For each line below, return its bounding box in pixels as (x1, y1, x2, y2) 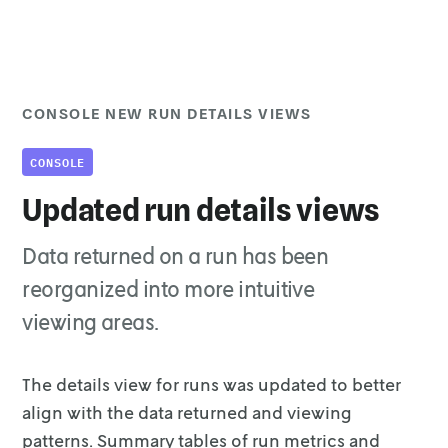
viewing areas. (22, 308, 159, 335)
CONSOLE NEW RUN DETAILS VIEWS (22, 105, 312, 123)
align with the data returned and (22, 401, 284, 423)
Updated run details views (22, 192, 380, 228)
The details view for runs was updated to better (22, 373, 402, 395)
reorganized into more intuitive (22, 275, 315, 302)
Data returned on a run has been (22, 242, 329, 269)
